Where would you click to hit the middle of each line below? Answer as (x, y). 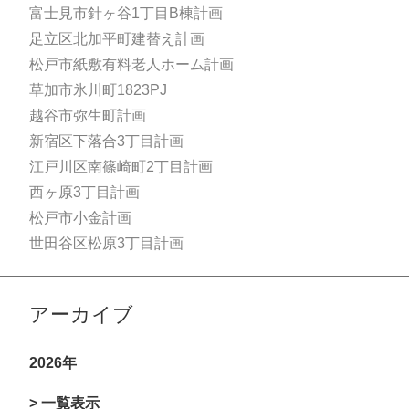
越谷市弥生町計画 (88, 115)
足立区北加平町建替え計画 (117, 39)
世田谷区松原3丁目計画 (106, 243)
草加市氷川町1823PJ (98, 90)
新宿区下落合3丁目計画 (106, 141)
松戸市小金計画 (80, 218)
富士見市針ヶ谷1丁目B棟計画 (126, 13)
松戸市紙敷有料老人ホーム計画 (131, 64)
